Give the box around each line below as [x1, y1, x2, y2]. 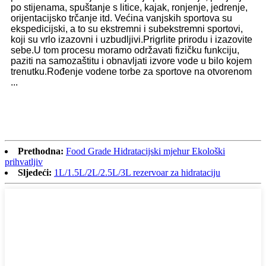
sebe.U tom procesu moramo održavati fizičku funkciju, [11, 45, 239, 55]
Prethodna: [18, 145, 64, 156]
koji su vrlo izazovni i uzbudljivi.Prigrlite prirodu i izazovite [11, 34, 252, 45]
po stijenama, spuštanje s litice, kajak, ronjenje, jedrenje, [11, 2, 248, 12]
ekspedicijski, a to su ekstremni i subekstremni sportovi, [11, 23, 243, 34]
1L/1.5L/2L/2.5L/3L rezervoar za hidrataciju [54, 167, 220, 178]
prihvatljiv [5, 156, 43, 167]
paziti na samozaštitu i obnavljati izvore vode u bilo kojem [11, 55, 252, 66]
